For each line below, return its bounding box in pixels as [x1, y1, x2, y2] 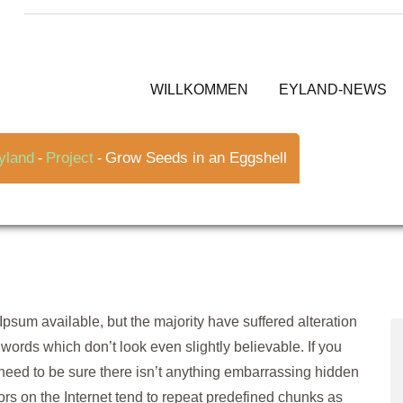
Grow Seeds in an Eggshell [105, 149, 287, 166]
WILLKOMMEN [150, 82, 248, 97]
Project [46, 149, 94, 166]
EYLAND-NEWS [279, 82, 387, 97]
